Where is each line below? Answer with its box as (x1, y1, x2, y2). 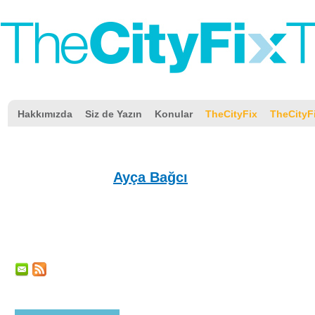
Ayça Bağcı (113, 169, 188, 185)
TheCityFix (205, 108, 257, 120)
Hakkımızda (18, 108, 72, 120)
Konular (155, 108, 193, 120)
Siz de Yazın (85, 108, 142, 120)
